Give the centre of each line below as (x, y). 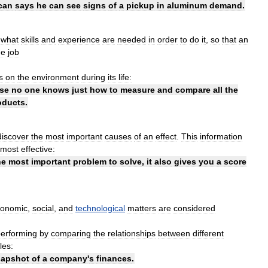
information (221, 136)
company (68, 258)
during (93, 77)
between (174, 233)
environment (55, 77)
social (43, 208)
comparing (71, 233)
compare (193, 89)
